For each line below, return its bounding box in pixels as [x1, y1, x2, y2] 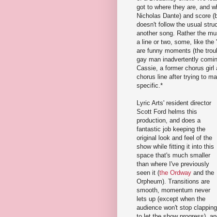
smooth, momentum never [137, 186, 210, 194]
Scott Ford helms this [137, 108, 197, 115]
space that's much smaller [137, 151, 210, 159]
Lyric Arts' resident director [137, 99, 211, 107]
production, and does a [137, 116, 201, 124]
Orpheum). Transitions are [137, 177, 210, 185]
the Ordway [159, 169, 191, 176]
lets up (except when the [137, 195, 205, 202]
